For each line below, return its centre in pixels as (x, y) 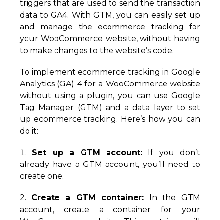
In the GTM (172, 198)
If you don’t (171, 152)
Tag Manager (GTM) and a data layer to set (110, 107)
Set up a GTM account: (87, 152)
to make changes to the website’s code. (97, 50)
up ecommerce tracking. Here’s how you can (110, 119)
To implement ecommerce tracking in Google (110, 72)
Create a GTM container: (88, 198)
